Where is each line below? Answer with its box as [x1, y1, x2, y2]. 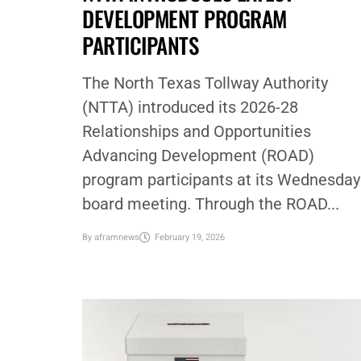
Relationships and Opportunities [82, 121, 311, 141]
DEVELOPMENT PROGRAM [82, 2, 287, 35]
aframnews [94, 230, 139, 245]
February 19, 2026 [155, 230, 225, 245]
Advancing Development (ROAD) [82, 145, 314, 165]
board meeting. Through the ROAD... [82, 193, 339, 214]
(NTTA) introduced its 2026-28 [82, 97, 298, 117]
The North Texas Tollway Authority [82, 73, 328, 93]
